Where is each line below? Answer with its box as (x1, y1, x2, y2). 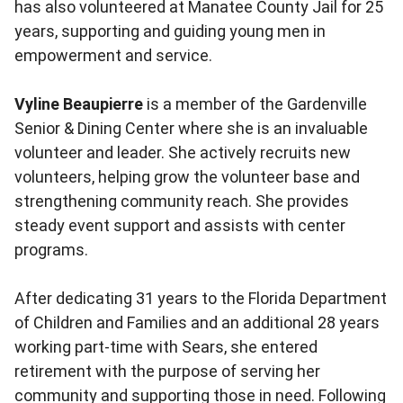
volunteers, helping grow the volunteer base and (14, 167, 360, 187)
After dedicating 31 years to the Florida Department (14, 289, 387, 309)
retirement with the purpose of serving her (14, 362, 320, 381)
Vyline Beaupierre (14, 94, 143, 114)
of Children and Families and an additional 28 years (14, 313, 380, 333)
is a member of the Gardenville (143, 94, 367, 114)
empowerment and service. (14, 46, 212, 66)
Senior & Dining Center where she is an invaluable (14, 119, 368, 139)
